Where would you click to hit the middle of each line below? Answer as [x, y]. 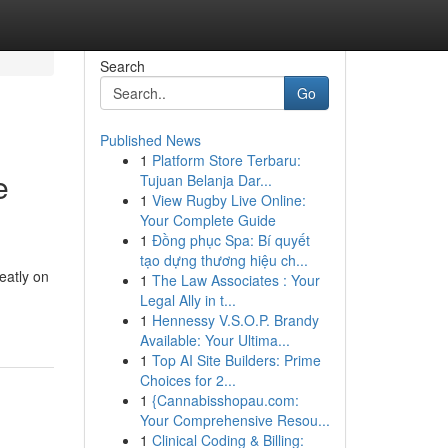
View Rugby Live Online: [228, 200]
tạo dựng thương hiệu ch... [223, 260]
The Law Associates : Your [235, 280]
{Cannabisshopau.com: [225, 400]
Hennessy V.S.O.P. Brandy [235, 320]
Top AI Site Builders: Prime [236, 360]
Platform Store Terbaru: [226, 160]
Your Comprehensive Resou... [234, 420]
